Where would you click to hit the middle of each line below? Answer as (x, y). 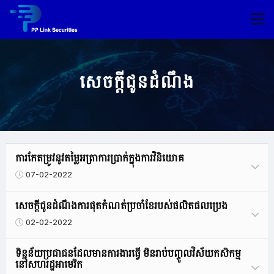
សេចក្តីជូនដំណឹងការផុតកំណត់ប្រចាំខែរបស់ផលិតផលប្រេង (121, 206)
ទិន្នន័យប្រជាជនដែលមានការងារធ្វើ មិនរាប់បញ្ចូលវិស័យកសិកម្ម (128, 254)
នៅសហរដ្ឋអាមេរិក (49, 265)
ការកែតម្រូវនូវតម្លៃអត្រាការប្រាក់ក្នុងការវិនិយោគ (100, 158)
